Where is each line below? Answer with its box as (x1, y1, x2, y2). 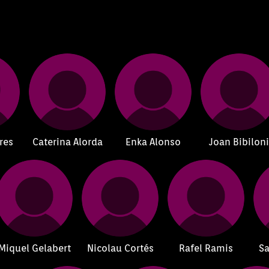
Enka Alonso (125, 136, 181, 148)
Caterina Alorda (32, 136, 103, 148)
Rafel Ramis (179, 242, 234, 254)
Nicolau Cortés (86, 242, 154, 254)
